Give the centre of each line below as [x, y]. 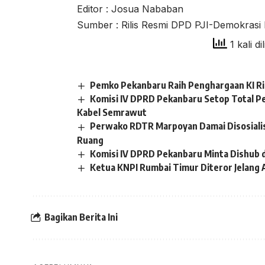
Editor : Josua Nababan [130, 9]
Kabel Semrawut [112, 113]
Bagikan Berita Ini [81, 217]
